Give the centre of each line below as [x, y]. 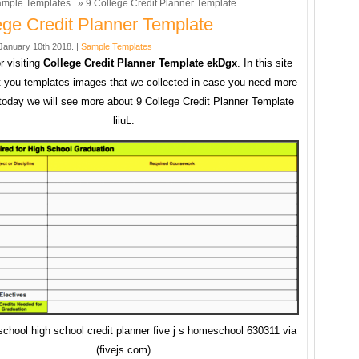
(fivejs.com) [123, 350]
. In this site [265, 63]
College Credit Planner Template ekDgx [140, 63]
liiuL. [123, 121]
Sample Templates [117, 46]
